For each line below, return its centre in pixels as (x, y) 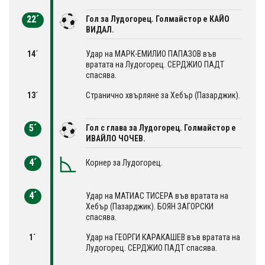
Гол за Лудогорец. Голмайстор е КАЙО (158, 19)
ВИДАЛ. (100, 29)
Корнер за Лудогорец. (124, 162)
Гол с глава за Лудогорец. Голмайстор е (161, 127)
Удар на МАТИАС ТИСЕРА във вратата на (157, 195)
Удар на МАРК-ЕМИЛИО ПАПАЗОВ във (151, 54)
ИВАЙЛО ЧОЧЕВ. (116, 138)
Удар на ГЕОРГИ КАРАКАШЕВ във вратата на (163, 237)
